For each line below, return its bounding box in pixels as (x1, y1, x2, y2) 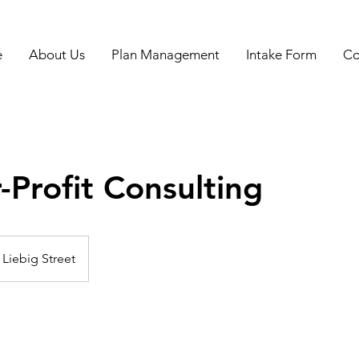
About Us (28, 46, 85, 63)
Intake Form (245, 46, 317, 63)
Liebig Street (2, 251, 75, 266)
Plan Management (111, 46, 220, 63)
